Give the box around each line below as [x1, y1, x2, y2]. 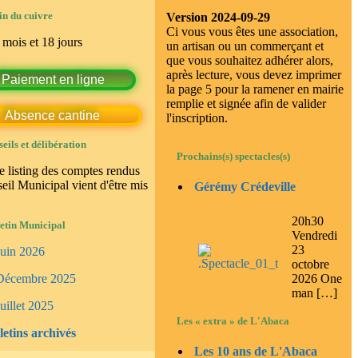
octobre [292, 257, 330, 271]
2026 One [292, 271, 343, 285]
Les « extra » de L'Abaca [177, 315, 290, 327]
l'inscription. [166, 111, 229, 125]
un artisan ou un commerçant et [166, 39, 324, 54]
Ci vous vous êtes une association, [166, 25, 339, 39]
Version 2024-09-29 [166, 10, 271, 25]
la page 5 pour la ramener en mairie [166, 82, 344, 97]
